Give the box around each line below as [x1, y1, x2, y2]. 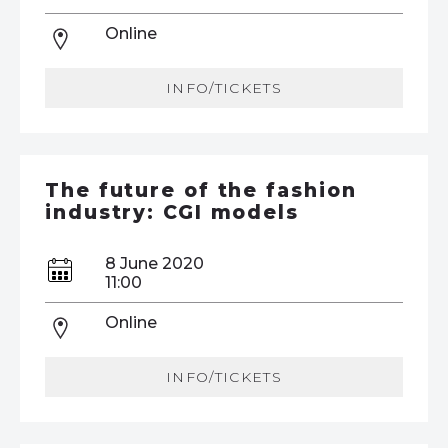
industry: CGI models [45, 200, 299, 224]
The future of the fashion [45, 178, 357, 202]
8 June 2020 [105, 253, 204, 273]
